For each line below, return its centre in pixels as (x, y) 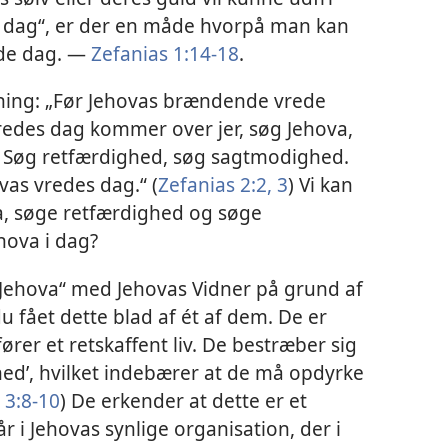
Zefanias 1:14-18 (165, 54)
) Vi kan (320, 185)
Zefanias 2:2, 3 (223, 185)
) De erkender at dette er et (183, 400)
